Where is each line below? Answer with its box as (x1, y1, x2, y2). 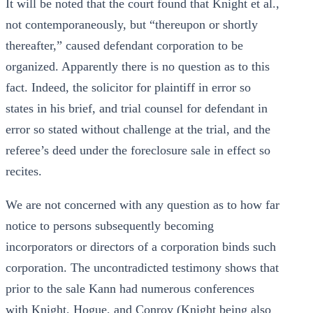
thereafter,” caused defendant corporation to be (6, 38, 243, 52)
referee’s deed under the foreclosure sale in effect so (6, 143, 270, 157)
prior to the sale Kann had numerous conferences (6, 282, 254, 296)
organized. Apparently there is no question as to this (6, 59, 270, 73)
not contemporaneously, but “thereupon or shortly (6, 17, 258, 31)
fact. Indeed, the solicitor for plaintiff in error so (6, 80, 251, 94)
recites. (6, 164, 42, 178)
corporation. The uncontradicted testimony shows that (6, 261, 279, 275)
